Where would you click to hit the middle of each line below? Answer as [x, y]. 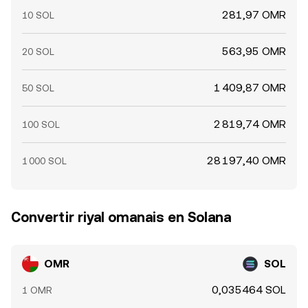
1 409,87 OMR [250, 88]
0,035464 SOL [249, 290]
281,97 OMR [254, 15]
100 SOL [41, 124]
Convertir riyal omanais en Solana [121, 217]
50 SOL [38, 88]
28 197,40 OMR [246, 161]
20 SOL [38, 52]
